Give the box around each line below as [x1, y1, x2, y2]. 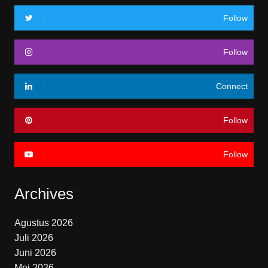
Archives [14, 184, 74, 203]
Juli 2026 [14, 232, 53, 243]
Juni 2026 [14, 247, 56, 258]
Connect [216, 81, 248, 91]
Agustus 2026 [14, 217, 73, 228]
